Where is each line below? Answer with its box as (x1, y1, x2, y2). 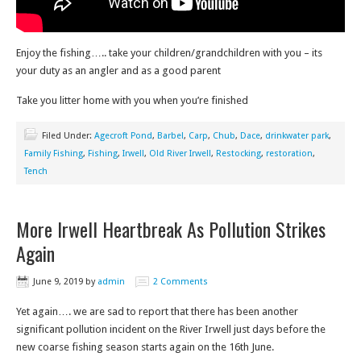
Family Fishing (24, 148, 83, 159)
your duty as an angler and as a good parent (16, 64, 221, 77)
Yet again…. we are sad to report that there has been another (16, 305, 298, 317)
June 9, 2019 (33, 276, 83, 287)
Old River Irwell (149, 148, 211, 159)
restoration (266, 148, 313, 159)
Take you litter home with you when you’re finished (16, 94, 248, 106)
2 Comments (153, 276, 208, 287)
